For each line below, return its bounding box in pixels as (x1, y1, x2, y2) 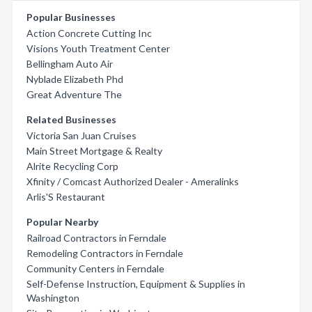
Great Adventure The (26, 88, 122, 100)
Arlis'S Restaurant (26, 191, 105, 203)
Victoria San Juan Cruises (26, 130, 136, 141)
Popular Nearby (26, 216, 98, 228)
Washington (26, 292, 79, 304)
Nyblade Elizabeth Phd (26, 73, 123, 85)
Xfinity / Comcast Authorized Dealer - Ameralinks (26, 175, 239, 187)
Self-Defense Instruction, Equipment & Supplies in (26, 278, 245, 290)
